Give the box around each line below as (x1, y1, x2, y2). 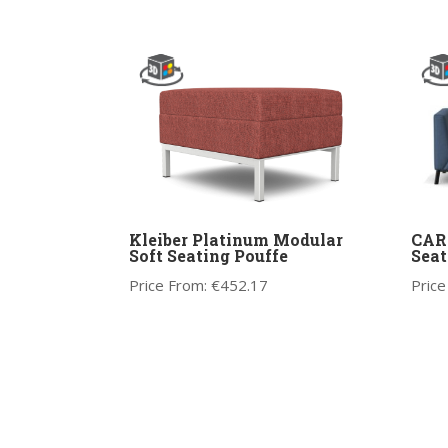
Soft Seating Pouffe (128, 244, 288, 266)
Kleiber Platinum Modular (128, 228, 343, 250)
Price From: (128, 274, 211, 295)
